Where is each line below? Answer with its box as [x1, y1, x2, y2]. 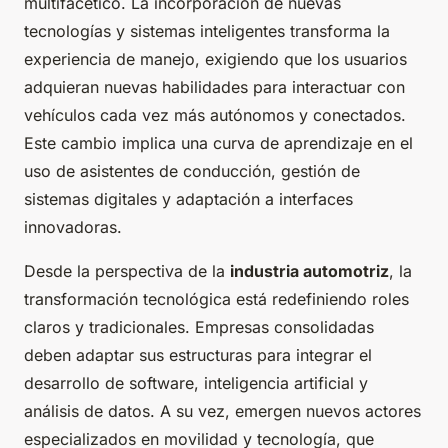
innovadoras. [24, 217, 122, 238]
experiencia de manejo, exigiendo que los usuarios [24, 49, 407, 70]
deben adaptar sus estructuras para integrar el [24, 345, 372, 366]
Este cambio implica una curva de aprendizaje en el [24, 133, 413, 154]
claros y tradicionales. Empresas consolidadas [24, 317, 374, 338]
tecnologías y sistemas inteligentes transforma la [24, 21, 390, 42]
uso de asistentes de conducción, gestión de [24, 161, 360, 182]
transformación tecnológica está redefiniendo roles [24, 289, 409, 310]
